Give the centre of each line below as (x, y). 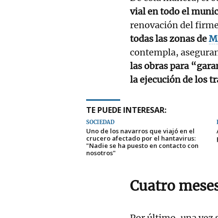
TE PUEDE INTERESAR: (126, 110)
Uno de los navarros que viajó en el (140, 131)
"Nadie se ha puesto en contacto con (142, 145)
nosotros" (101, 153)
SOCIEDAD (100, 122)
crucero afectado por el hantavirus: (141, 138)
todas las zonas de (169, 38)
